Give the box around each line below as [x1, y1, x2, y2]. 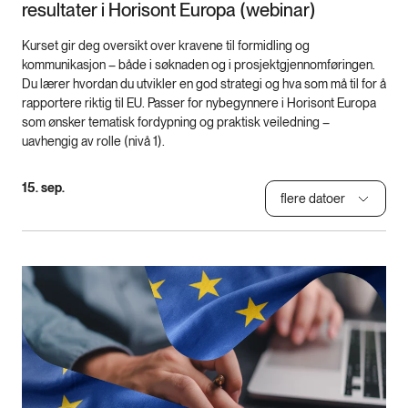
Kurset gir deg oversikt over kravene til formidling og [22, 38, 310, 54]
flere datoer [280, 190, 345, 206]
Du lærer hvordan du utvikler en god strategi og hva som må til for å [22, 76, 386, 92]
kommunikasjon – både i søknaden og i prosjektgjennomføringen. [22, 57, 375, 73]
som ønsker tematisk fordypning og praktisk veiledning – [22, 115, 330, 130]
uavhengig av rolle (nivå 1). [22, 134, 165, 149]
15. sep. [22, 180, 65, 196]
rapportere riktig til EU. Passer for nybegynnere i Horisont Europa [22, 96, 376, 111]
